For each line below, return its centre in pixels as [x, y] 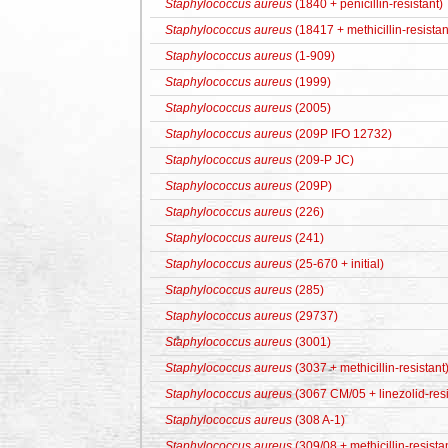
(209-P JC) [323, 160]
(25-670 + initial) [338, 264]
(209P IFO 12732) [342, 134]
